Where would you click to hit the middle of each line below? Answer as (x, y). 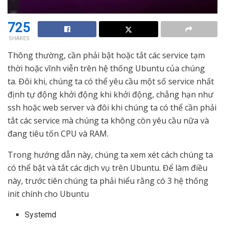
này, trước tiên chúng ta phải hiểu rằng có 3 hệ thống (108, 181)
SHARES (19, 38)
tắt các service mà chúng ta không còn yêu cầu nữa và (108, 120)
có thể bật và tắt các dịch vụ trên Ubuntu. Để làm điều (107, 167)
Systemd (41, 214)
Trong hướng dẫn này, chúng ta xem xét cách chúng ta (110, 154)
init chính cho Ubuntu (48, 194)
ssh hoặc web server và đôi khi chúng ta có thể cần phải (112, 107)
